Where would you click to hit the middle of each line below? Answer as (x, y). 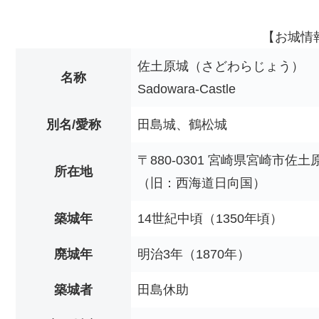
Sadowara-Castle (187, 89)
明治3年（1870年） (194, 255)
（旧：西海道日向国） (202, 183)
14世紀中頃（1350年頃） (210, 219)
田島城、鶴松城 (182, 125)
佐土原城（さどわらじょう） (221, 67)
